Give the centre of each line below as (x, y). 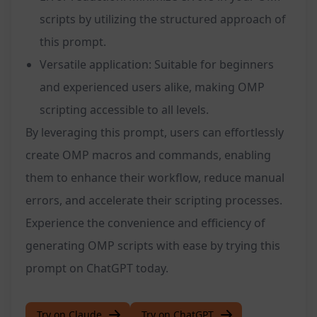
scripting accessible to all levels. (124, 110)
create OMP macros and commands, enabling (148, 155)
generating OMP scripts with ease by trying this (153, 246)
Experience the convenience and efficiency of (145, 223)
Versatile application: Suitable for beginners (157, 65)
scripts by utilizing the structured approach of (163, 19)
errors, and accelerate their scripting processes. (154, 201)
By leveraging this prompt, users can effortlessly (155, 133)
